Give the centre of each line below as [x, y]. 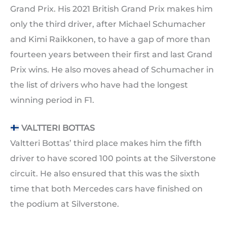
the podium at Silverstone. [65, 204]
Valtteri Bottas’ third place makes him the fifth [106, 143]
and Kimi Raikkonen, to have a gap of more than [110, 39]
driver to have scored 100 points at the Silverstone [113, 159]
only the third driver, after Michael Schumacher [108, 24]
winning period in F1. [52, 100]
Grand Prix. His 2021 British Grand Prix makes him [111, 9]
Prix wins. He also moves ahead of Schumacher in [112, 69]
